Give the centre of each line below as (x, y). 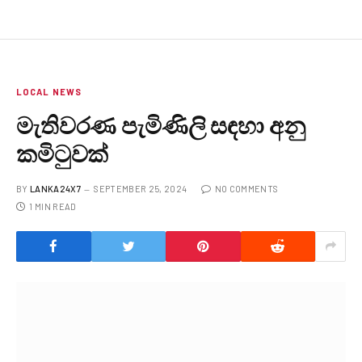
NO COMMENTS (246, 188)
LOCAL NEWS (49, 91)
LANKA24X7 (55, 188)
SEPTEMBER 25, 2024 (141, 188)
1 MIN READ (53, 206)
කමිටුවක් (63, 153)
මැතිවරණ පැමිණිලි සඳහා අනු (161, 124)
